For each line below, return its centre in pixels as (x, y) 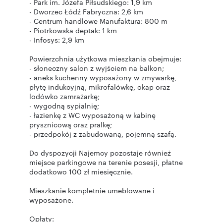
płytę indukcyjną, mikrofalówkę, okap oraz (100, 87)
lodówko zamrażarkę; (65, 96)
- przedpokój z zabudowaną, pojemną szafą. (103, 134)
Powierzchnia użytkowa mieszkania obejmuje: (106, 58)
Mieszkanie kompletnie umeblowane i (92, 190)
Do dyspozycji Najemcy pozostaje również (100, 153)
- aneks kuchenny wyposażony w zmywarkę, (103, 77)
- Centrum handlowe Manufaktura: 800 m (98, 21)
